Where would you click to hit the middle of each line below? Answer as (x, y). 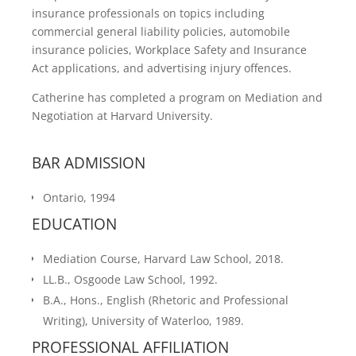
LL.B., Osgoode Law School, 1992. (130, 280)
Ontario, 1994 (79, 198)
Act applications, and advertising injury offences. (162, 68)
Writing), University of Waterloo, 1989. (143, 321)
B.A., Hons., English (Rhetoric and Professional (166, 300)
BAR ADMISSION (89, 163)
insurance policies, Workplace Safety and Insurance (169, 50)
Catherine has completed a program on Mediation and (177, 98)
